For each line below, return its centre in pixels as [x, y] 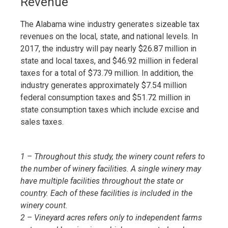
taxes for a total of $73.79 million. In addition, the [107, 73]
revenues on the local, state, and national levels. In [109, 36]
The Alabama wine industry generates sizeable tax [110, 24]
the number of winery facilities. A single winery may [111, 168]
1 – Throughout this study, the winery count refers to [113, 156]
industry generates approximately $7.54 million [104, 85]
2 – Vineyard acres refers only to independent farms [111, 217]
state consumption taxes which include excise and [110, 109]
